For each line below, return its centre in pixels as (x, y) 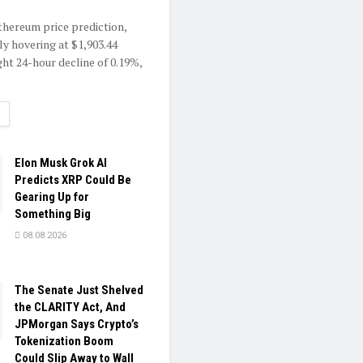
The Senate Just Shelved (79, 290)
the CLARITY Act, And (70, 307)
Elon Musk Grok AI (61, 163)
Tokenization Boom (64, 342)
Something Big (53, 214)
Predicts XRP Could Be (73, 180)
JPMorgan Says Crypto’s (77, 325)
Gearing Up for (52, 197)
